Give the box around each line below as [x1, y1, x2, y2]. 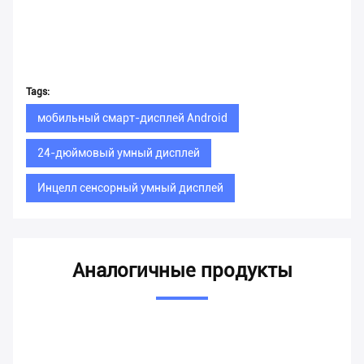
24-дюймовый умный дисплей [37, 146, 200, 160]
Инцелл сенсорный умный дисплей [37, 181, 223, 195]
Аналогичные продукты [71, 259, 292, 283]
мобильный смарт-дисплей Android [37, 111, 227, 125]
